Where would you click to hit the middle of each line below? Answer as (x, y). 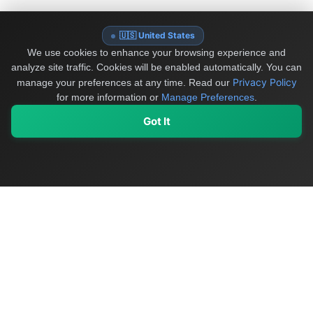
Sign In (279, 175)
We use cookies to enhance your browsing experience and (156, 52)
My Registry (124, 175)
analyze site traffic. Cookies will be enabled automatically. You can (156, 67)
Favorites (206, 175)
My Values (40, 175)
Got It (156, 121)
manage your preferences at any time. (101, 82)
